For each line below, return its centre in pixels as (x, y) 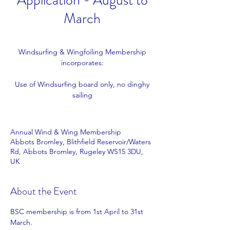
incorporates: (82, 63)
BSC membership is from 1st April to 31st (78, 212)
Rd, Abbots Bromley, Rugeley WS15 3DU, (77, 151)
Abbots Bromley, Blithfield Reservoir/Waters (81, 142)
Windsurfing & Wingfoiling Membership (82, 52)
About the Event (44, 191)
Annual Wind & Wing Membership (66, 132)
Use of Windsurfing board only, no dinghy (82, 84)
